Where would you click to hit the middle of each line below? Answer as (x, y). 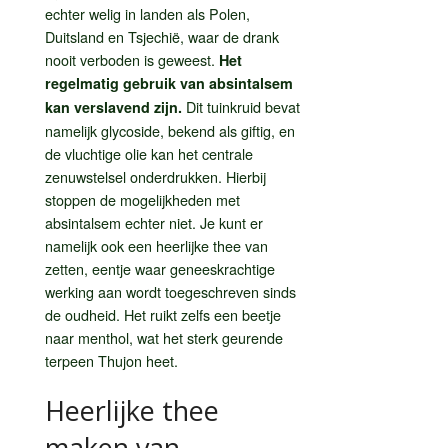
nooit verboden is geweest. (132, 59)
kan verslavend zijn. (113, 106)
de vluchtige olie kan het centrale (149, 153)
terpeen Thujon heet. (111, 360)
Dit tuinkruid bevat (241, 106)
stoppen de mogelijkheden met (142, 199)
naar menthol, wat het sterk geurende (164, 337)
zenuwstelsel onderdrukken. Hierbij (155, 176)
